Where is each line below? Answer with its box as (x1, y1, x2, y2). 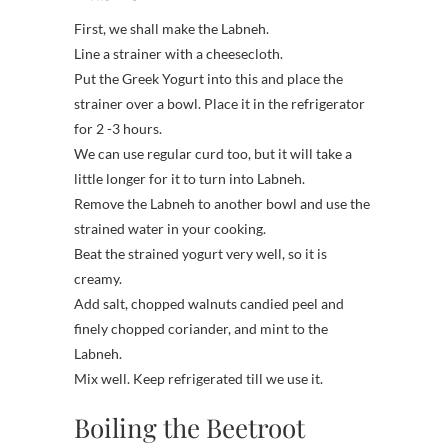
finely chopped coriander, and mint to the (74, 319, 328, 337)
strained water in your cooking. (74, 219, 266, 237)
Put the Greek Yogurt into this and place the (74, 69, 343, 87)
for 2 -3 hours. (74, 119, 162, 137)
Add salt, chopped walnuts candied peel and (74, 294, 344, 312)
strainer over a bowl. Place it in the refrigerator (74, 94, 365, 112)
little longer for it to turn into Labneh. (74, 169, 305, 187)
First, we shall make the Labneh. (74, 19, 269, 37)
